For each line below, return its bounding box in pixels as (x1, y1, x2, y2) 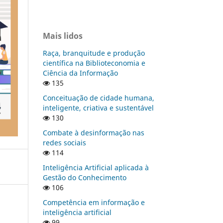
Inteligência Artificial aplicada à (43, 162, 149, 172)
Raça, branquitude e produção (43, 48, 145, 58)
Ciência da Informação (43, 68, 118, 78)
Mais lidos (43, 30, 83, 41)
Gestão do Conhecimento (43, 172, 126, 182)
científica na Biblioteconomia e (43, 58, 145, 68)
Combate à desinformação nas (43, 127, 144, 137)
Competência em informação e (43, 197, 145, 207)
